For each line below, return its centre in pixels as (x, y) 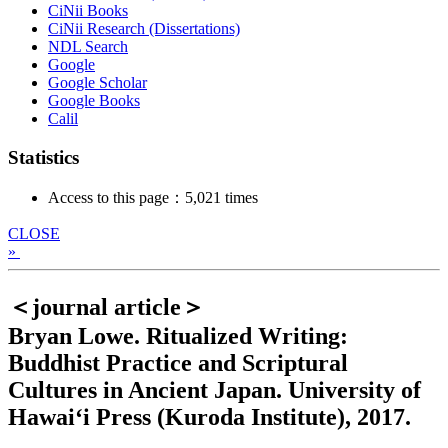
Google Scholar (97, 83)
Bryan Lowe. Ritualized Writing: (178, 335)
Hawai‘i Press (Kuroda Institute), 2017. (209, 416)
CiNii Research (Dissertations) (144, 29)
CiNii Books (88, 11)
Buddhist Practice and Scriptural (178, 362)
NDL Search (88, 47)
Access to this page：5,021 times (153, 197)
